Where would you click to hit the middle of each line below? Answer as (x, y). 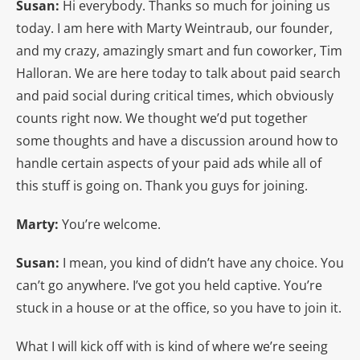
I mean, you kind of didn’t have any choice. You (203, 262)
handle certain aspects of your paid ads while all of (169, 163)
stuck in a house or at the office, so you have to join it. (179, 307)
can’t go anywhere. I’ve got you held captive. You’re (169, 285)
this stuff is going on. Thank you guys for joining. (162, 185)
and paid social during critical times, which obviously (175, 95)
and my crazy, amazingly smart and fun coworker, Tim (179, 50)
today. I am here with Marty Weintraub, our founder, (174, 28)
